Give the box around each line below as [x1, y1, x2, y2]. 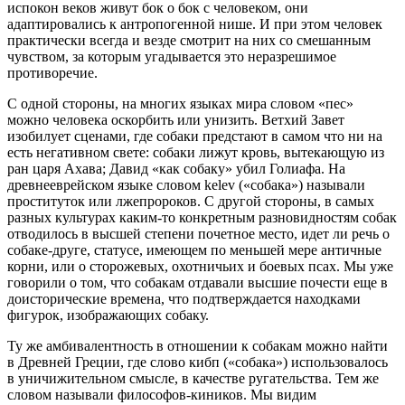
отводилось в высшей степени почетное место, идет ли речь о [7, 226, 390, 242]
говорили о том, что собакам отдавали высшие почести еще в [7, 275, 388, 291]
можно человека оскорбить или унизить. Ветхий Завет [7, 112, 344, 128]
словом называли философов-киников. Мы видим [7, 387, 316, 403]
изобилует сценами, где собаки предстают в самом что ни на [7, 128, 382, 145]
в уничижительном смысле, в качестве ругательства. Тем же [7, 371, 379, 387]
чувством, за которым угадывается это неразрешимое [7, 49, 336, 65]
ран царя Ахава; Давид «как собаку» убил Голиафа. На [7, 161, 345, 177]
